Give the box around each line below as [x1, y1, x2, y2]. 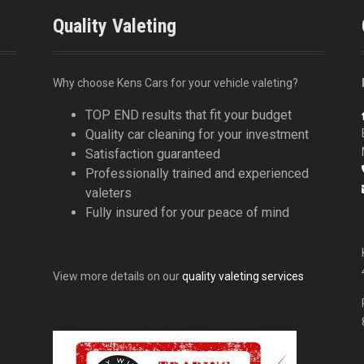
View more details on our [53, 270, 182, 284]
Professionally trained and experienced [85, 166, 309, 182]
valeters [85, 185, 132, 201]
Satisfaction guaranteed [85, 146, 220, 162]
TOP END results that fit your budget [85, 107, 292, 123]
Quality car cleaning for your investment [85, 127, 309, 143]
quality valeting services [182, 270, 304, 284]
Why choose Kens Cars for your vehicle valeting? [53, 76, 298, 90]
